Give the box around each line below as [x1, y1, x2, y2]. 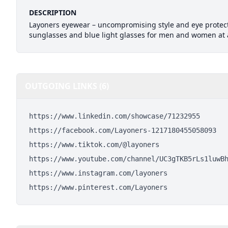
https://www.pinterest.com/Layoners [29, 183, 167, 191]
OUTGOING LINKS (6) [25, 80, 109, 92]
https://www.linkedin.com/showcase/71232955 [29, 112, 200, 120]
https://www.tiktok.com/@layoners [29, 140, 159, 149]
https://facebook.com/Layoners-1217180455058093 [29, 126, 216, 134]
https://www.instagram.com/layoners [29, 169, 167, 177]
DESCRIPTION [29, 8, 76, 17]
